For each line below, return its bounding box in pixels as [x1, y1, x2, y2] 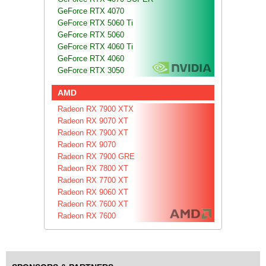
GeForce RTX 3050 [58, 65, 124, 75]
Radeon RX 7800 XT [58, 163, 128, 173]
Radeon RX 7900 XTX [58, 104, 134, 113]
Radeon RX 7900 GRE [58, 151, 135, 161]
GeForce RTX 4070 [58, 6, 124, 15]
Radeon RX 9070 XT [58, 116, 128, 125]
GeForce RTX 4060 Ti [58, 42, 133, 51]
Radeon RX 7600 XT [58, 199, 128, 208]
